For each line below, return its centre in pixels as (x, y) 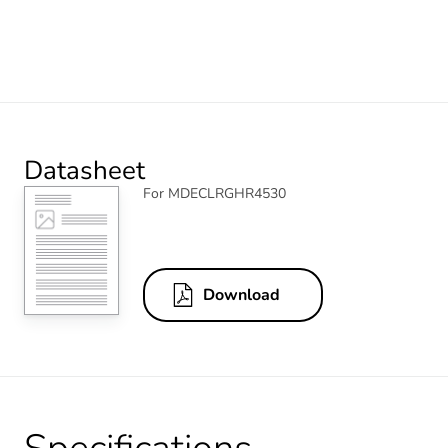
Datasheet (84, 170)
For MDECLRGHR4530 (214, 193)
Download (241, 295)
